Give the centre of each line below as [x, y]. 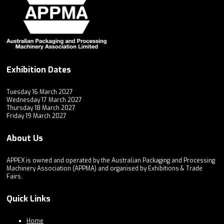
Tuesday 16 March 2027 [40, 92]
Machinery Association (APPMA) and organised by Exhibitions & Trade [104, 169]
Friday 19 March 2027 [36, 116]
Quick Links [28, 199]
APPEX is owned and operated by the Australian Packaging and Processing [111, 161]
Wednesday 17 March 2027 [44, 100]
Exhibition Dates [39, 70]
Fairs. [17, 177]
